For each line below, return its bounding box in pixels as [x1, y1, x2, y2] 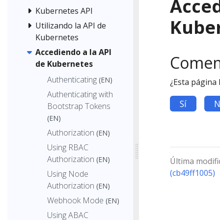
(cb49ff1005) [169, 167, 215, 178]
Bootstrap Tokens [47, 100, 110, 111]
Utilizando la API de [35, 20, 106, 31]
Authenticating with [47, 88, 113, 100]
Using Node [47, 168, 88, 179]
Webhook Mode [47, 194, 104, 206]
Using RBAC [47, 141, 88, 153]
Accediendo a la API [35, 47, 111, 58]
